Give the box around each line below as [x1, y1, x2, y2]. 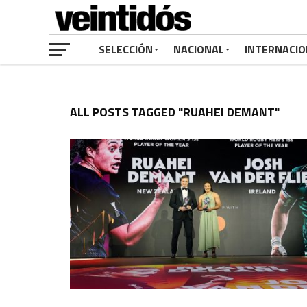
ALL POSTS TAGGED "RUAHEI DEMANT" [70, 103, 280, 121]
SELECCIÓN [99, 41, 153, 58]
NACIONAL [173, 41, 224, 58]
